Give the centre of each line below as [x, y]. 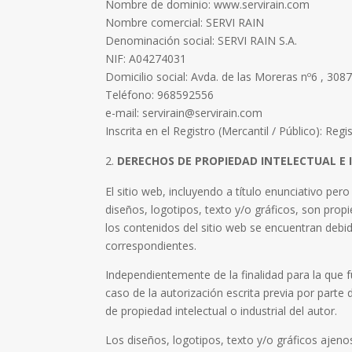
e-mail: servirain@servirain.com [184, 113]
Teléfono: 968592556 [160, 95]
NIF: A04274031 [146, 59]
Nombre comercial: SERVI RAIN [185, 23]
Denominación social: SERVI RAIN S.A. [202, 41]
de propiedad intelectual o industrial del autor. [222, 311]
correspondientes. [151, 246]
